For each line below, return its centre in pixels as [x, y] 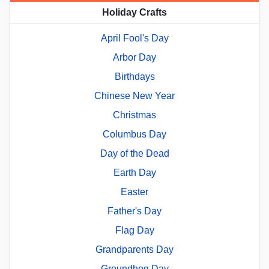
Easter [134, 192]
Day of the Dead [134, 153]
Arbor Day [134, 57]
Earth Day [134, 172]
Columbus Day [134, 134]
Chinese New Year [134, 95]
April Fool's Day [134, 38]
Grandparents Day [134, 249]
